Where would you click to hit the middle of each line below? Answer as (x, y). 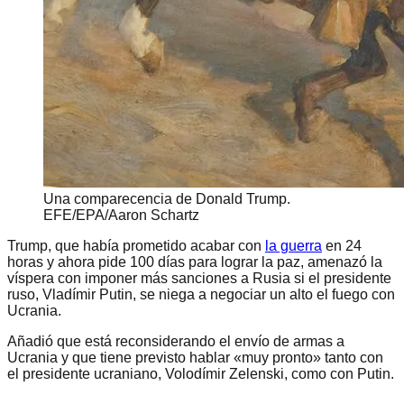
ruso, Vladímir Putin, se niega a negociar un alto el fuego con (201, 295)
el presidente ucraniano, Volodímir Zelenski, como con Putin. (201, 374)
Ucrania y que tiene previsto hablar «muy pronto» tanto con (195, 358)
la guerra (294, 246)
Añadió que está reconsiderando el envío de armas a (176, 342)
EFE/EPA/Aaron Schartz (121, 216)
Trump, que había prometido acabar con (136, 246)
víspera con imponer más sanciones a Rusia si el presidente (199, 279)
